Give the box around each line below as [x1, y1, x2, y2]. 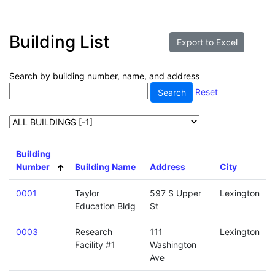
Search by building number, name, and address [9, 70, 199, 81]
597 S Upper [149, 188, 201, 198]
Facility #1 [74, 239, 115, 250]
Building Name [74, 161, 136, 172]
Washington [149, 239, 196, 250]
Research [74, 227, 112, 237]
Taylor [74, 188, 99, 198]
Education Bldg [74, 201, 136, 211]
